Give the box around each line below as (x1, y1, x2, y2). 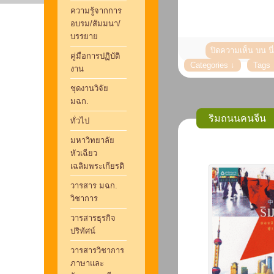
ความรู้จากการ (70, 6, 122, 15)
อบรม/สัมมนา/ (70, 19, 120, 28)
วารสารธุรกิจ (70, 213, 116, 223)
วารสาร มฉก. (70, 181, 117, 190)
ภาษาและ (70, 259, 104, 268)
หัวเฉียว (70, 149, 97, 158)
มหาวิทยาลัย (70, 136, 114, 145)
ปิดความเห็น (210, 46, 256, 55)
